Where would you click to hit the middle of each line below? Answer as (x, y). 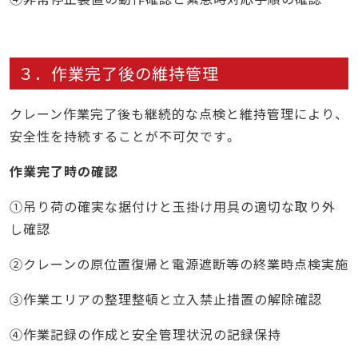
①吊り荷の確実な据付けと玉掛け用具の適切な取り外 (173, 207)
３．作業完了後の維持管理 (118, 74)
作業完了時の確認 (64, 171)
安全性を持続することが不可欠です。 (123, 136)
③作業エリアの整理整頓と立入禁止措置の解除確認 (166, 299)
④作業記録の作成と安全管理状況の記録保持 (145, 334)
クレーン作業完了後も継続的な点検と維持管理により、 (176, 114)
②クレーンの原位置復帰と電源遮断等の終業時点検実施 (179, 264)
